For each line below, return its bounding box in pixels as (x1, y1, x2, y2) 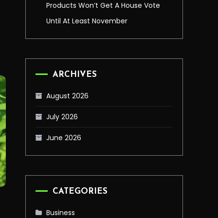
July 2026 (46, 112, 78, 122)
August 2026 (46, 91, 89, 101)
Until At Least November (46, 16, 127, 26)
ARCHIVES (53, 71, 97, 79)
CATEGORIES (53, 187, 108, 196)
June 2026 (46, 133, 81, 143)
